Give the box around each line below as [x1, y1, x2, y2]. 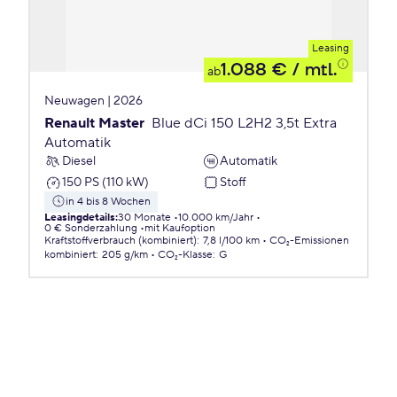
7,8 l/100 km [203, 234, 260, 247]
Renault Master [44, 114, 144, 132]
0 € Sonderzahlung [44, 222, 137, 235]
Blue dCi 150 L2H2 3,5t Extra [152, 114, 337, 132]
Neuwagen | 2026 [44, 93, 143, 109]
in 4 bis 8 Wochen [66, 195, 151, 208]
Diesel [62, 152, 96, 169]
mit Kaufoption [144, 222, 215, 235]
